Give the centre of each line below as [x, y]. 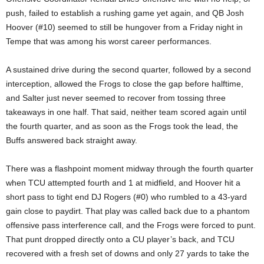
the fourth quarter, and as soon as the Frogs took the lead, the [122, 126]
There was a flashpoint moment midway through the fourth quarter [130, 168]
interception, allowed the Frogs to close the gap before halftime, [125, 83]
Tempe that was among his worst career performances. [109, 41]
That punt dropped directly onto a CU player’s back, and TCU [120, 239]
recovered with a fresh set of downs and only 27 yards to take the [128, 253]
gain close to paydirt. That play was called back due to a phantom [128, 211]
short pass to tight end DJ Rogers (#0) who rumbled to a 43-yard [126, 197]
